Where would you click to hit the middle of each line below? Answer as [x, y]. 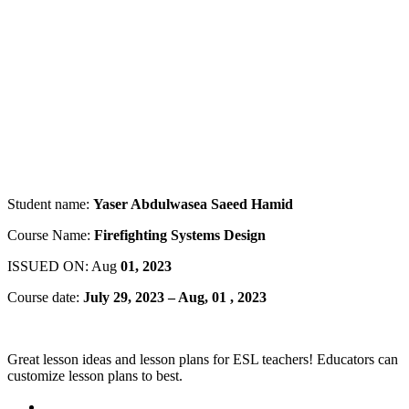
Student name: [50, 204]
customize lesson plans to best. [95, 376]
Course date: [45, 297]
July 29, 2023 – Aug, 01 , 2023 [175, 297]
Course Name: [51, 235]
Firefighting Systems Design [180, 235]
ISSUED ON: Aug [62, 266]
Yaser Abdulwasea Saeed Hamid [193, 204]
